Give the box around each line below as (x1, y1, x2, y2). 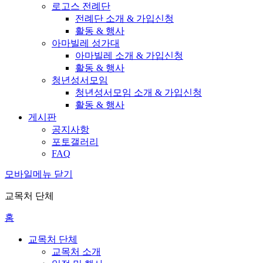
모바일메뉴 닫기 (5, 168, 73, 179)
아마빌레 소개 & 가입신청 (75, 50, 183, 60)
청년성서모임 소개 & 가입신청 (75, 87, 202, 97)
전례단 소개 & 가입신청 (75, 13, 174, 23)
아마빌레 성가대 (52, 38, 120, 48)
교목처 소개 (52, 246, 101, 257)
